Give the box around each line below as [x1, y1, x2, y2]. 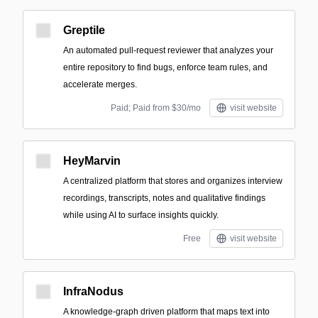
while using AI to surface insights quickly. [63, 210, 219, 220]
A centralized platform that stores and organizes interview [63, 176, 283, 186]
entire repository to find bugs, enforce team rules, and [63, 62, 268, 72]
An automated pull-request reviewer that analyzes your [63, 45, 273, 55]
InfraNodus [63, 285, 124, 297]
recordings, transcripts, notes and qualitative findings [63, 193, 265, 203]
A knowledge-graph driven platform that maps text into [63, 307, 270, 317]
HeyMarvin [63, 155, 121, 167]
